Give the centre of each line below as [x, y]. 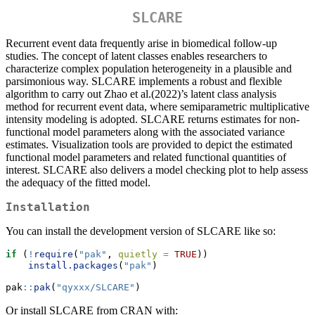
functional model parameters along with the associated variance [145, 132]
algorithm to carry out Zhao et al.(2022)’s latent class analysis [141, 94]
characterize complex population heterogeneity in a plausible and [149, 69]
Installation [48, 207]
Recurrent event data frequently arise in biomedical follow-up [141, 44]
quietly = [143, 255]
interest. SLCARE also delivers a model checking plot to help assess [157, 170]
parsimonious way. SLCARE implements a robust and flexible [144, 82]
